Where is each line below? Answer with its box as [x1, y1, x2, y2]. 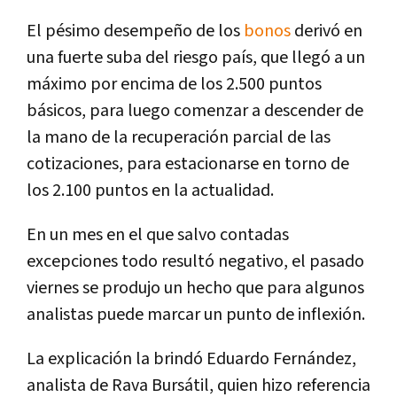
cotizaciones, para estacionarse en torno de [27, 152, 349, 176]
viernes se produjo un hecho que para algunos [27, 276, 364, 300]
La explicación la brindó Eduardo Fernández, [27, 347, 356, 371]
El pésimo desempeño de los [27, 19, 244, 43]
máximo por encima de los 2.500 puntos [27, 73, 322, 97]
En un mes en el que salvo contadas [27, 223, 289, 247]
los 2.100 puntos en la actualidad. [27, 179, 281, 203]
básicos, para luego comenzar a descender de [27, 99, 363, 123]
